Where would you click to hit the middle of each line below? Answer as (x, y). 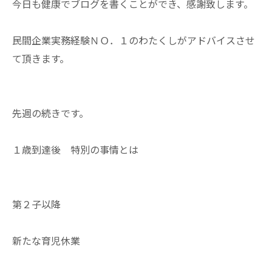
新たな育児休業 (46, 240)
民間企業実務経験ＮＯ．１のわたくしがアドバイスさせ (134, 40)
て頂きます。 (41, 58)
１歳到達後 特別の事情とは (75, 149)
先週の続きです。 (50, 113)
